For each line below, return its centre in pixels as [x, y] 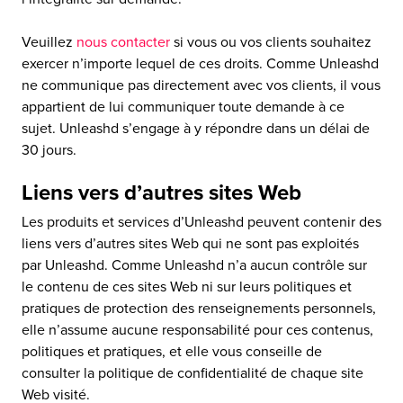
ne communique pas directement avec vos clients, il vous [201, 85]
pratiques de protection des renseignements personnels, [199, 309]
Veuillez [49, 42]
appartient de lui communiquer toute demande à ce [183, 107]
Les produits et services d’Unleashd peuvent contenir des [201, 222]
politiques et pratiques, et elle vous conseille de [172, 352]
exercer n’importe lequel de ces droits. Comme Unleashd [200, 64]
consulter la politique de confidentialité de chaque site [193, 373]
